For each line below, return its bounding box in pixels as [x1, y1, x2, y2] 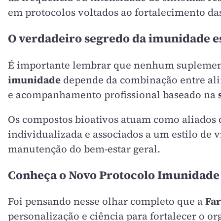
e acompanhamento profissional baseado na [8, 87, 218, 102]
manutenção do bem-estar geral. [8, 142, 160, 156]
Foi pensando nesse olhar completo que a [8, 194, 205, 209]
